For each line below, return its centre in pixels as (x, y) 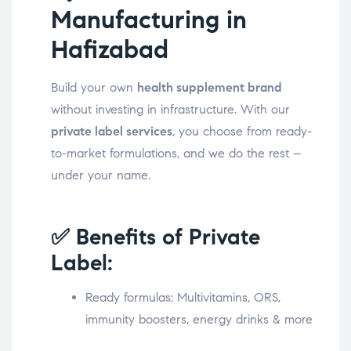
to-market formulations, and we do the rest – (176, 154)
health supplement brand (210, 88)
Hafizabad (110, 50)
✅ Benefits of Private (156, 237)
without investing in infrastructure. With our (170, 110)
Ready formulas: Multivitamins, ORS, (183, 298)
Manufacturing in (149, 20)
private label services (112, 132)
